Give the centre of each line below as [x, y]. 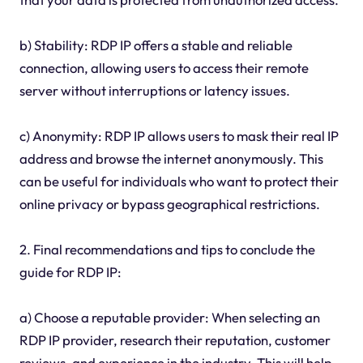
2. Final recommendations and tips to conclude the [167, 249]
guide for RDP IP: [70, 271]
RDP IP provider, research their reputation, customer [175, 340]
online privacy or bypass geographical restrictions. [169, 203]
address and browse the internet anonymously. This [171, 158]
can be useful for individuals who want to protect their [179, 181]
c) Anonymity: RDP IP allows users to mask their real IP [179, 135]
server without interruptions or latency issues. [154, 90]
